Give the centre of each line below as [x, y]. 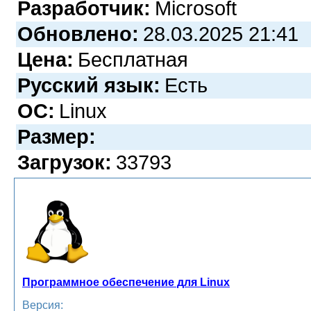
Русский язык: [89, 85]
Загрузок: [65, 162]
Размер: [57, 136]
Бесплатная [133, 59]
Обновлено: [78, 34]
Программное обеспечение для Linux [126, 282]
